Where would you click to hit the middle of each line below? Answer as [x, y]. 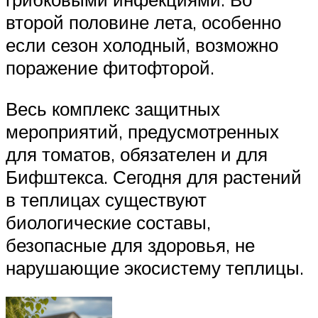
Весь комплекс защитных [113, 108]
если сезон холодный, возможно [142, 44]
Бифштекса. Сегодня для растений [154, 176]
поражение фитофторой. [110, 67]
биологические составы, [108, 222]
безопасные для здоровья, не [130, 245]
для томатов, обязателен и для [137, 154]
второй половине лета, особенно [143, 22]
